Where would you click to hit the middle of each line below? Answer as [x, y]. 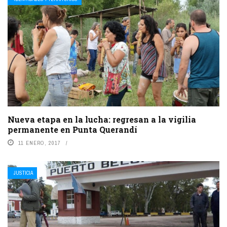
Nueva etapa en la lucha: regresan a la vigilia [102, 120]
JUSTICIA [23, 173]
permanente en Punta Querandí [72, 130]
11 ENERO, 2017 [40, 143]
